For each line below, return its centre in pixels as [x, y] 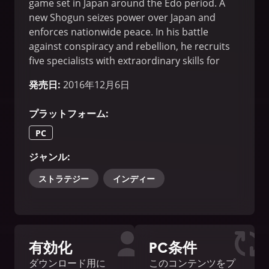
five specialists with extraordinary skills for [124, 61]
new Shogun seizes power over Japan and [122, 18]
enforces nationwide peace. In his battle [119, 32]
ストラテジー [64, 178]
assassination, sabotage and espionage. [119, 75]
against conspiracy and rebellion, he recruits [129, 47]
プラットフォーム [67, 114]
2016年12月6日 [96, 85]
